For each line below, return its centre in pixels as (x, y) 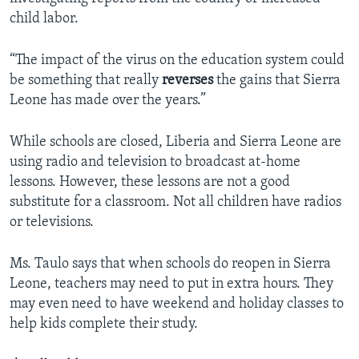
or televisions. (52, 223)
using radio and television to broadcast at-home (155, 163)
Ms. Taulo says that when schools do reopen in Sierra (170, 264)
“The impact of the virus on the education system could (177, 61)
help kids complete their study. (104, 325)
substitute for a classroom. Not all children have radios (175, 203)
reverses (188, 81)
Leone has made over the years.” (108, 101)
